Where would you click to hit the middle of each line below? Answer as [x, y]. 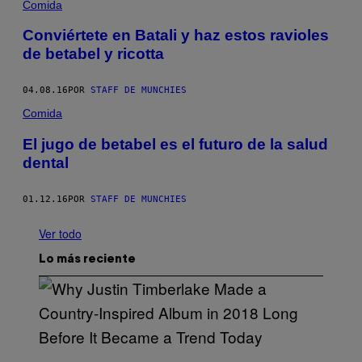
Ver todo [60, 233]
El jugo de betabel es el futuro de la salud [175, 144]
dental [46, 162]
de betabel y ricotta [93, 54]
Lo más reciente [87, 259]
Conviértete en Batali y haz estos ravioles [176, 36]
